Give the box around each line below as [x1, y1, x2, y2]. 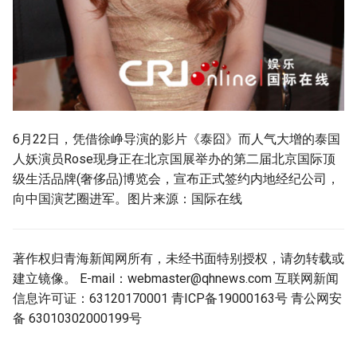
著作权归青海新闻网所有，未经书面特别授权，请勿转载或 [13, 251, 344, 266]
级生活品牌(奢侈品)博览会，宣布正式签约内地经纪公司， [13, 171, 339, 186]
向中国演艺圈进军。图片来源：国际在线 [13, 191, 242, 206]
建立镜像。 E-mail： [13, 271, 127, 286]
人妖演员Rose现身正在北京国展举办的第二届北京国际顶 [13, 151, 335, 167]
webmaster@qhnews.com [127, 271, 272, 286]
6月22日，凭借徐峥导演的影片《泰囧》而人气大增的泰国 [13, 131, 340, 147]
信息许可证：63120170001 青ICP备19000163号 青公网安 [13, 291, 342, 306]
